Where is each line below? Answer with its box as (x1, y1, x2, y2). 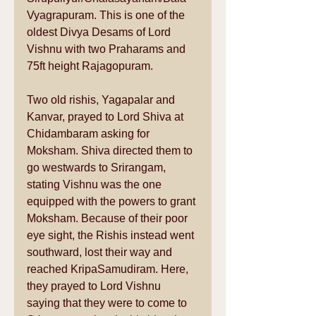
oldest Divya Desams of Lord (27, 26, 174, 38)
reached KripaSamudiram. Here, (27, 263, 191, 275)
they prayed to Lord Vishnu (27, 280, 164, 292)
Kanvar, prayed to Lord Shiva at (27, 111, 186, 123)
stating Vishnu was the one (27, 178, 164, 190)
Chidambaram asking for (27, 128, 152, 140)
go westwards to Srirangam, (27, 162, 169, 174)
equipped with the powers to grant (27, 195, 198, 207)
